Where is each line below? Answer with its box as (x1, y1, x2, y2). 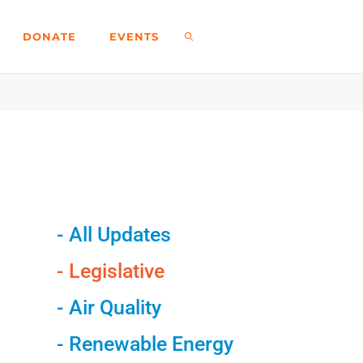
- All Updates (56, 223, 171, 247)
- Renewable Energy (56, 332, 233, 357)
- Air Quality (56, 296, 161, 320)
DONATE (22, 31, 76, 43)
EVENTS (109, 31, 159, 43)
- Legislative (56, 259, 164, 284)
